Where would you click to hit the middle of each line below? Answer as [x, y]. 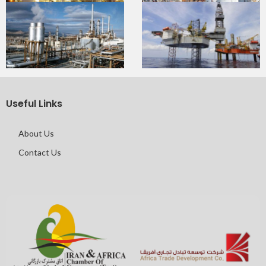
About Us [37, 133]
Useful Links [34, 103]
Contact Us [40, 152]
